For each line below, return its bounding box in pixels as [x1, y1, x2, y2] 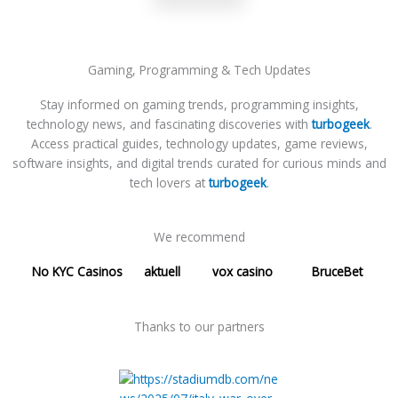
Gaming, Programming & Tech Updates [87, 60, 311, 78]
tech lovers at [129, 173, 209, 191]
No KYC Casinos [32, 263, 123, 281]
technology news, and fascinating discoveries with [26, 115, 312, 132]
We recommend [153, 228, 245, 246]
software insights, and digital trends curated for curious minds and [12, 154, 386, 171]
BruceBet [312, 263, 362, 281]
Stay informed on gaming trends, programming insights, [39, 95, 359, 113]
